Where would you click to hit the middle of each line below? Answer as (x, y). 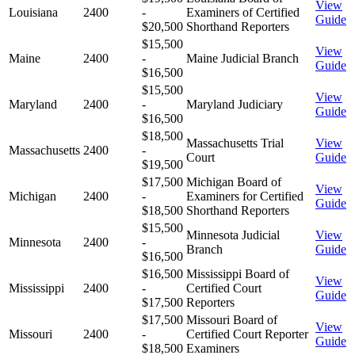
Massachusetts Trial (235, 143)
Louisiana (33, 12)
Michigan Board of (234, 181)
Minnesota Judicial (233, 235)
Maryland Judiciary (235, 104)
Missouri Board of (232, 319)
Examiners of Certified (243, 12)
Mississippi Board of (238, 273)
